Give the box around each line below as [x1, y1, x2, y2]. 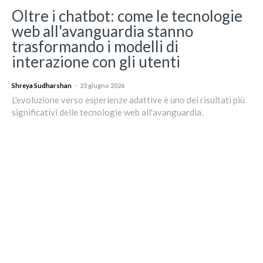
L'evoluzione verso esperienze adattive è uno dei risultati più [12, 95, 245, 106]
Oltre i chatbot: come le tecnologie [12, 6, 242, 26]
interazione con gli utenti [12, 52, 180, 72]
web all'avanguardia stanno [12, 22, 193, 41]
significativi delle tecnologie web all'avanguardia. [12, 107, 203, 118]
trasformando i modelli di [12, 37, 178, 56]
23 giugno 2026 [80, 82, 124, 90]
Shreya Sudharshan [12, 82, 72, 90]
